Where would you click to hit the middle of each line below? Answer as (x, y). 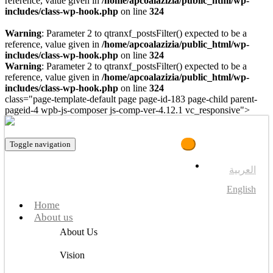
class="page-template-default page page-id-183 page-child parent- (131, 99)
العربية (243, 170)
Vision (72, 255)
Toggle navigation (40, 144)
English (241, 189)
